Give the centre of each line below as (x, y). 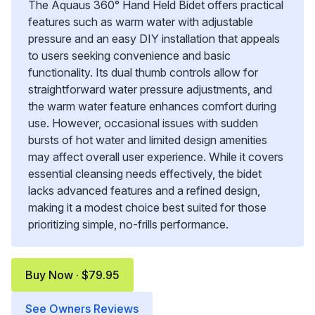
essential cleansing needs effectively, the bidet (145, 174)
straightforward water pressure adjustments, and (150, 90)
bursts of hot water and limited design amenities (148, 140)
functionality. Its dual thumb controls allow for (143, 73)
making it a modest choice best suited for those (147, 208)
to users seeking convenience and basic (129, 56)
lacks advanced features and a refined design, (144, 191)
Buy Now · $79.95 (72, 275)
